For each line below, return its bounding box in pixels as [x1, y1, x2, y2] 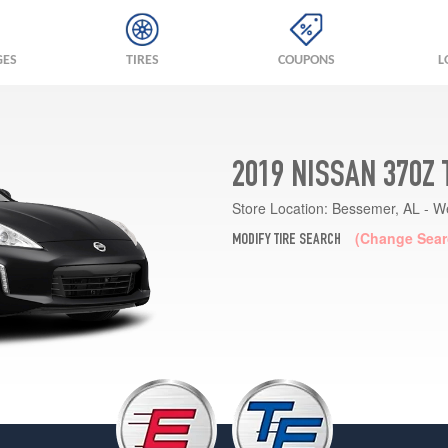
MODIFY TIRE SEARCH [231, 232, 341, 249]
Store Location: [231, 197, 328, 218]
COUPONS [277, 53, 335, 68]
